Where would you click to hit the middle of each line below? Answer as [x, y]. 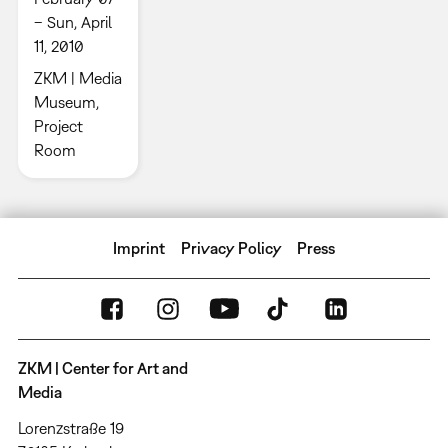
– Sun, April [72, 21]
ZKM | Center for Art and [102, 367]
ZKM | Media [77, 77]
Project [58, 125]
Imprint [139, 247]
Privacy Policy [231, 247]
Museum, [66, 101]
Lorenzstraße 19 [70, 427]
